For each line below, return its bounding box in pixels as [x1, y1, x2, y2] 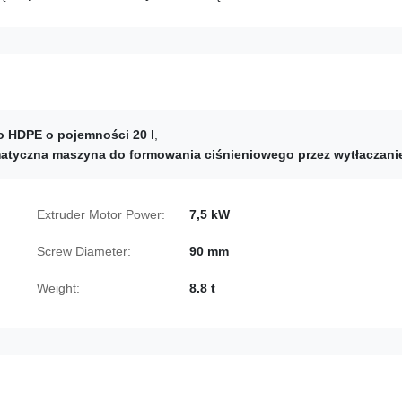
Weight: [37, 281, 80, 295]
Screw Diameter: [37, 244, 131, 258]
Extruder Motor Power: [37, 207, 165, 222]
